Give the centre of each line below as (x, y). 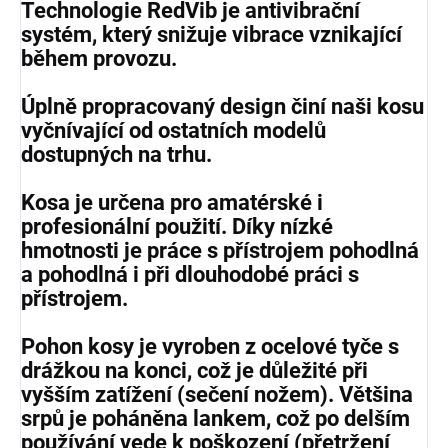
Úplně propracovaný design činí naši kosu (222, 106)
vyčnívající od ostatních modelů (173, 130)
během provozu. (99, 58)
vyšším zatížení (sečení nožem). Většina (217, 394)
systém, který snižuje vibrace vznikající (211, 34)
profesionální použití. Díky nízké (177, 226)
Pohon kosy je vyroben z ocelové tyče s (210, 346)
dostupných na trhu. (116, 154)
